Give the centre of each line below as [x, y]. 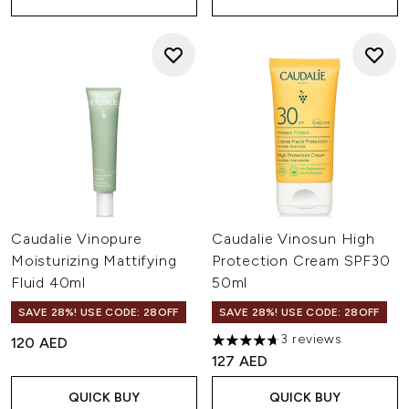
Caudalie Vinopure [77, 239]
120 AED [40, 343]
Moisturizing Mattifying [94, 261]
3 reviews [311, 339]
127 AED [240, 361]
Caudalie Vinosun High [294, 239]
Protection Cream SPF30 [301, 261]
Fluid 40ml [49, 283]
